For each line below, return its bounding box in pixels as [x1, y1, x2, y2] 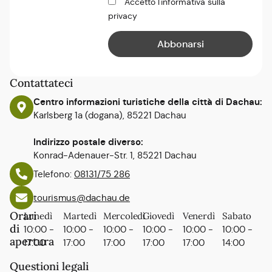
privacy [108, 10, 138, 22]
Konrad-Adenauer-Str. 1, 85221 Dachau [33, 149, 197, 161]
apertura [10, 234, 54, 249]
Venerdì [182, 210, 215, 222]
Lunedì [23, 210, 52, 222]
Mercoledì [103, 210, 145, 222]
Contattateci [10, 76, 73, 90]
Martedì [63, 210, 97, 222]
